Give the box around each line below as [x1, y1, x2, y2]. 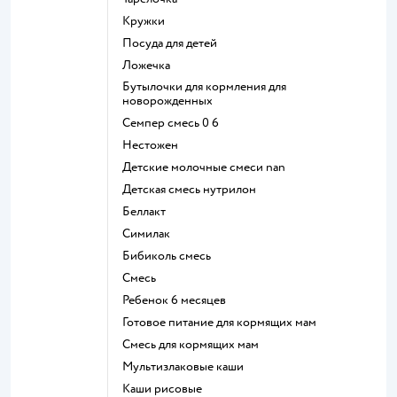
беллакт [130, 203, 166, 219]
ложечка [131, 57, 170, 73]
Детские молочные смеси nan [131, 159, 285, 175]
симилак [130, 225, 170, 241]
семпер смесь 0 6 [130, 114, 219, 130]
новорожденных [122, 92, 213, 108]
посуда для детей [132, 35, 217, 51]
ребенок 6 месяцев [128, 292, 226, 307]
